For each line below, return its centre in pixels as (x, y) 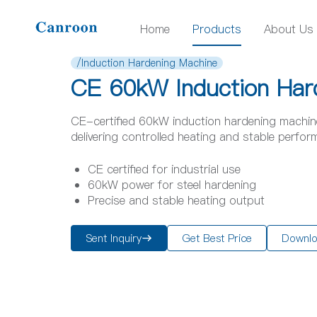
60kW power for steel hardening (172, 185)
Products (217, 29)
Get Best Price (217, 238)
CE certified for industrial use (164, 169)
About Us (289, 29)
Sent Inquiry (114, 238)
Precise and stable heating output (176, 200)
